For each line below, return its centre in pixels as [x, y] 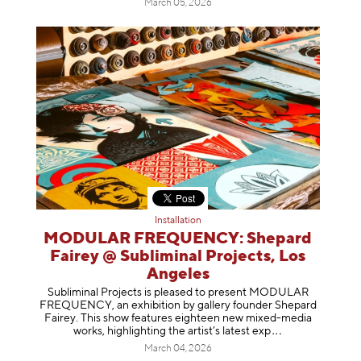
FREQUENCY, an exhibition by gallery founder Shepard [178, 305]
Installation [178, 221]
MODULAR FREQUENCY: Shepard [178, 239]
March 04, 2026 [178, 349]
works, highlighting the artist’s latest [161, 331]
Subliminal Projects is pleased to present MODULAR [178, 292]
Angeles [178, 275]
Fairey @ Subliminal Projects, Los [178, 257]
